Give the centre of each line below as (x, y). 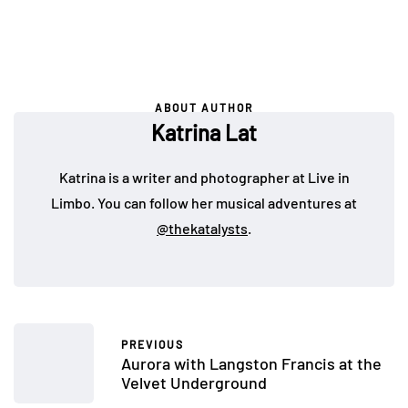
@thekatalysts (202, 229)
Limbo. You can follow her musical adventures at (204, 203)
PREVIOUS (153, 344)
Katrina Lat (204, 133)
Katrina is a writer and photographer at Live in (204, 178)
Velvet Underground (194, 382)
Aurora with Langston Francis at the (251, 363)
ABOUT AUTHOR (204, 108)
